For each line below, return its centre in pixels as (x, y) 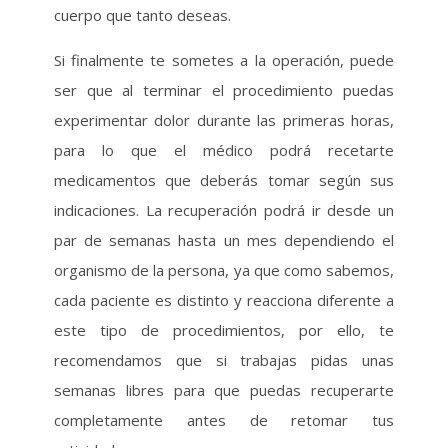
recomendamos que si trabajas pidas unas (224, 360)
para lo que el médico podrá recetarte (224, 150)
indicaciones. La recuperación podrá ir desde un (224, 210)
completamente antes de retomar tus (224, 420)
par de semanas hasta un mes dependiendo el (224, 240)
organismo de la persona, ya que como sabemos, (224, 270)
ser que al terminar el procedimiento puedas (224, 90)
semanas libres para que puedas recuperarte (224, 390)
